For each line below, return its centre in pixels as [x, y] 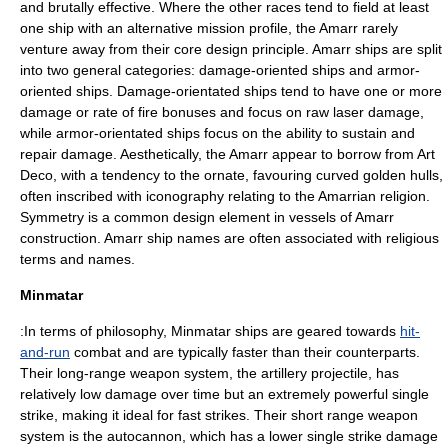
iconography [185, 196]
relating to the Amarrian [302, 196]
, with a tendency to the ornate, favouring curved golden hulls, [248, 175]
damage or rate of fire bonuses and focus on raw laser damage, [222, 112]
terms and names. [77, 259]
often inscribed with [83, 196]
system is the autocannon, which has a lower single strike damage [229, 436]
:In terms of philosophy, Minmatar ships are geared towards [210, 331]
